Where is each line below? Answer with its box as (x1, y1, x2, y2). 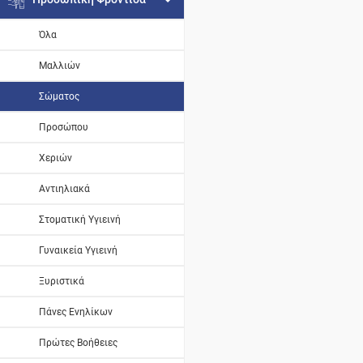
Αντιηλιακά (39, 183, 90, 194)
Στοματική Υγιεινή (39, 214, 121, 225)
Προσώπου (39, 122, 88, 133)
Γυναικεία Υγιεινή (39, 245, 117, 256)
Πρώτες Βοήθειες (39, 337, 117, 348)
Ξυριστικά (39, 275, 84, 287)
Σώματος (39, 91, 79, 102)
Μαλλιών (39, 60, 80, 71)
